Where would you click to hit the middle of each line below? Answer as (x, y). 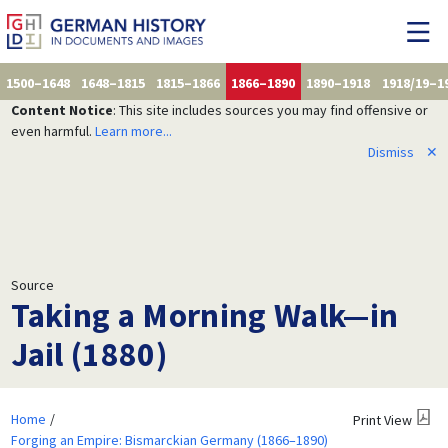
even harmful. (52, 130)
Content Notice (61, 109)
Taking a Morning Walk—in (204, 314)
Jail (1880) (89, 353)
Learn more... (133, 130)
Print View (382, 419)
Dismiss (390, 151)
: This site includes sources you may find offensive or (270, 109)
